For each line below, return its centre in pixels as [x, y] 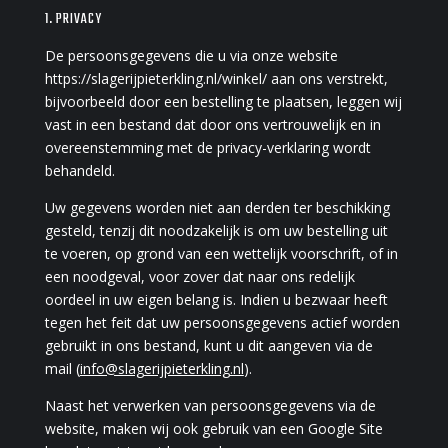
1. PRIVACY [73, 19]
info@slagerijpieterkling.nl [161, 368]
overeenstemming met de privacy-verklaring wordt [207, 147]
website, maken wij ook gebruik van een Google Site [213, 428]
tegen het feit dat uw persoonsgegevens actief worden [222, 322]
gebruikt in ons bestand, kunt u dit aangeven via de [208, 345]
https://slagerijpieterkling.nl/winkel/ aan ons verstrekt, [216, 78]
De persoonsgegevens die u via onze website [191, 55]
